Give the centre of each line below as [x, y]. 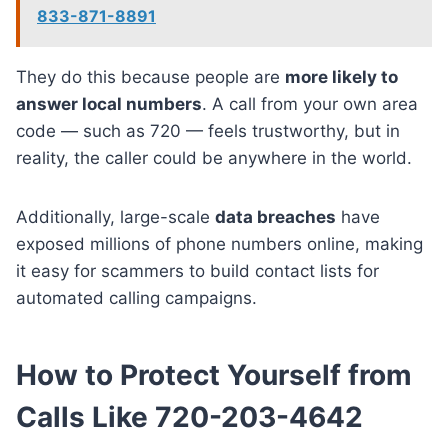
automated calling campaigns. [136, 297]
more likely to [341, 76]
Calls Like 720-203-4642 [189, 416]
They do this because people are [150, 76]
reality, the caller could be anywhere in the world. [214, 157]
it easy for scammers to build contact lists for [197, 270]
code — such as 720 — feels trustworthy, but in [208, 130]
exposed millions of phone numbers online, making [219, 243]
